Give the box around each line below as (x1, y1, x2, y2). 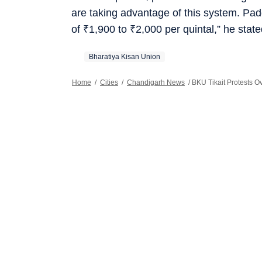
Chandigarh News (127, 78, 185, 87)
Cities (100, 78, 118, 87)
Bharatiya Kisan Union (89, 52, 160, 61)
